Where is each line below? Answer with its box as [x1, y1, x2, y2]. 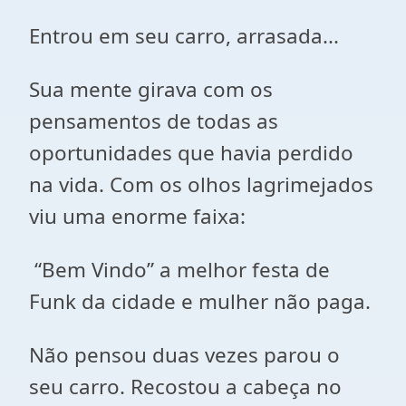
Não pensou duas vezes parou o [29, 341, 340, 369]
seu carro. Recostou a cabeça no [29, 372, 342, 401]
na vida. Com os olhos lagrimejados [29, 170, 373, 198]
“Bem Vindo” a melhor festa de [29, 256, 330, 284]
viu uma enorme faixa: [29, 202, 246, 230]
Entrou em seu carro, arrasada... [29, 22, 339, 50]
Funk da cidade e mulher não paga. [29, 287, 371, 315]
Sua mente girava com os [29, 75, 273, 103]
